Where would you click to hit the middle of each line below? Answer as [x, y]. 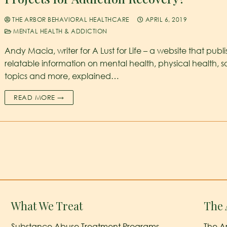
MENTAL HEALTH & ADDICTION [59, 31]
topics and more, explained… [62, 76]
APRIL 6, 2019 [166, 19]
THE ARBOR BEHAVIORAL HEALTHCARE [70, 19]
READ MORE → [39, 97]
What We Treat [47, 205]
